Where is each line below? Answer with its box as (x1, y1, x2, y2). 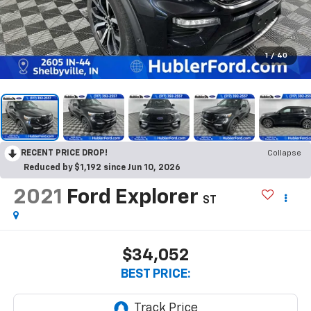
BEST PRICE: (120, 268, 191, 281)
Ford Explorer (66, 187, 199, 208)
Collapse (267, 149, 301, 158)
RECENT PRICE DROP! (21, 149, 108, 158)
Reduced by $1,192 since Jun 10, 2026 (24, 163, 180, 172)
